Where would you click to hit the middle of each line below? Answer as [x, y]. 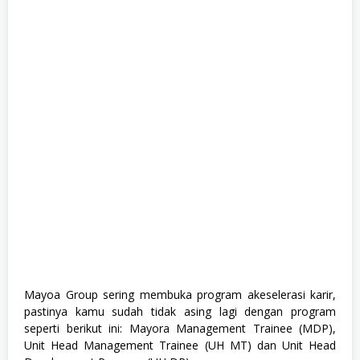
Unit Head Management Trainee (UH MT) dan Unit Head [180, 345]
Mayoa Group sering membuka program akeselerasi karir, [180, 294]
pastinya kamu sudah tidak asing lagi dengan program [180, 311]
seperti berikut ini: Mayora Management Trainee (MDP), [180, 328]
